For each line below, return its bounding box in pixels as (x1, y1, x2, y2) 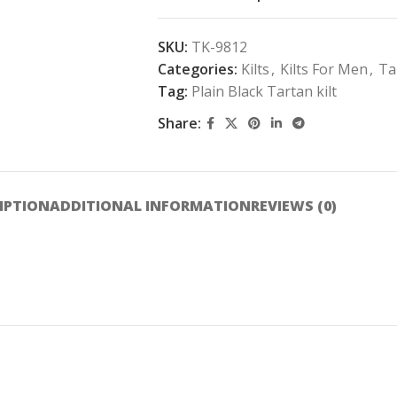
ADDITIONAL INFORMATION (49, 196, 251, 215)
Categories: (157, 59, 237, 79)
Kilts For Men (279, 59, 368, 79)
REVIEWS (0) (250, 196, 337, 215)
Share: (157, 113, 201, 133)
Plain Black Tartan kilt (191, 82, 337, 101)
